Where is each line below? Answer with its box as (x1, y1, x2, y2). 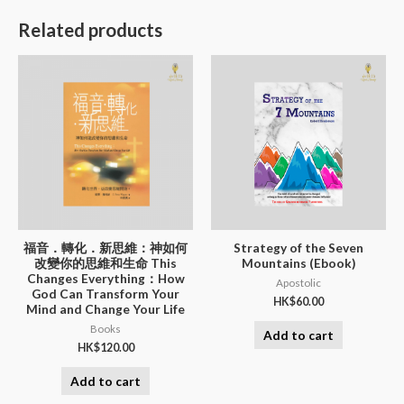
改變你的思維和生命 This (34, 254, 177, 271)
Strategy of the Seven (234, 239, 363, 255)
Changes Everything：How (26, 270, 185, 286)
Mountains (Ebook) (242, 254, 355, 271)
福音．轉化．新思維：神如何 (23, 239, 188, 255)
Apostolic (276, 277, 321, 289)
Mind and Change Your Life (26, 300, 185, 317)
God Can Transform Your (32, 285, 179, 301)
